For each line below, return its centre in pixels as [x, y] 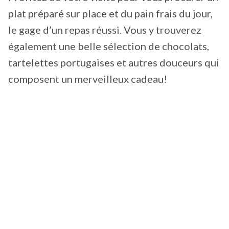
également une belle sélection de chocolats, [109, 46]
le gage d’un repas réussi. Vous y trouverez [105, 29]
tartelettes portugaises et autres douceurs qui [114, 62]
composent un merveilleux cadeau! [88, 78]
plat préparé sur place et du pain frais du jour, [110, 13]
